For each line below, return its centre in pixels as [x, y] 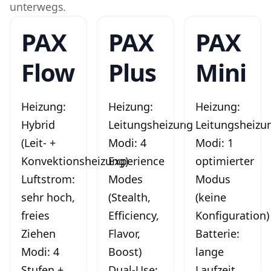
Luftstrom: [48, 179]
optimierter [225, 161]
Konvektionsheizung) [75, 161]
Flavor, [124, 233]
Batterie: [217, 233]
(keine [211, 197]
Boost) [125, 251]
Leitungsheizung [151, 124]
